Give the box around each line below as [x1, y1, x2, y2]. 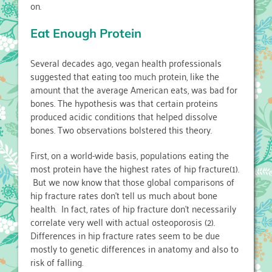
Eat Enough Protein [30, 25, 141, 41]
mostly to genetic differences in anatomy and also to [30, 240, 239, 257]
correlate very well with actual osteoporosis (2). [30, 213, 215, 231]
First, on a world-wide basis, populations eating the [30, 146, 229, 164]
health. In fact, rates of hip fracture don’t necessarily [30, 200, 236, 217]
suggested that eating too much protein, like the [30, 67, 219, 85]
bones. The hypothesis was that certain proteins [30, 94, 218, 112]
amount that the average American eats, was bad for [30, 81, 237, 98]
